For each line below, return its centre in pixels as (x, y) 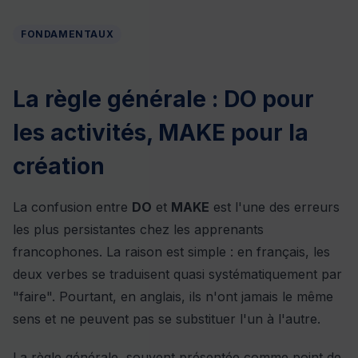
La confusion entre (72, 207)
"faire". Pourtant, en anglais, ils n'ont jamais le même (173, 296)
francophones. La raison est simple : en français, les (171, 252)
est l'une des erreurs (274, 207)
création (59, 166)
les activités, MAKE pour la (161, 133)
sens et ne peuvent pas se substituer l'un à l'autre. (167, 319)
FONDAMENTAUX (68, 34)
